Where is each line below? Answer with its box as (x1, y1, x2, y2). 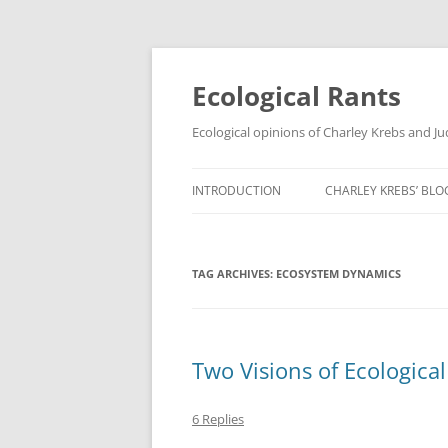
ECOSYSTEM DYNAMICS (276, 266, 401, 281)
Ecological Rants (192, 78, 401, 114)
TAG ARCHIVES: (192, 266, 276, 281)
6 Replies (192, 410, 244, 428)
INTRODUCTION (192, 182, 281, 199)
